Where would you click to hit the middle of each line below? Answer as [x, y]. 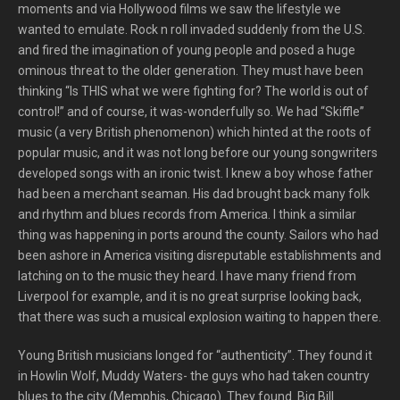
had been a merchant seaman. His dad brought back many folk [194, 194]
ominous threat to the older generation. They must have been [191, 71]
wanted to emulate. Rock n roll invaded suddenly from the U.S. [192, 29]
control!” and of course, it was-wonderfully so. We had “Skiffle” [191, 112]
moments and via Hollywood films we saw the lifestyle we [179, 9]
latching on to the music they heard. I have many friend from [187, 276]
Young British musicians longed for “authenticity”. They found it [195, 355]
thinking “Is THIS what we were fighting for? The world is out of [193, 91]
